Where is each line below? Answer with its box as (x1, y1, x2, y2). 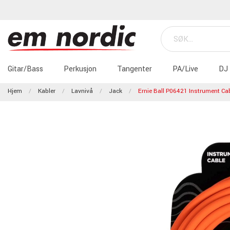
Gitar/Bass (8, 64, 43, 74)
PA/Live (172, 64, 198, 74)
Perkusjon (64, 64, 97, 74)
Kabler (38, 87, 55, 95)
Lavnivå (71, 87, 93, 95)
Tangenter (117, 64, 152, 74)
